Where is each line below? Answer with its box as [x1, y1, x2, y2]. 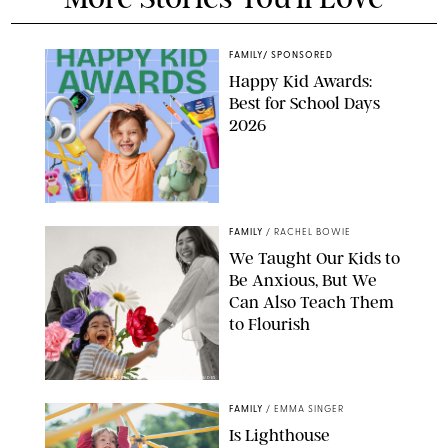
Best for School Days [229, 93, 380, 114]
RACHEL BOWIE [274, 228, 351, 238]
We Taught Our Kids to [229, 248, 400, 269]
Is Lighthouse [229, 425, 330, 446]
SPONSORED [271, 51, 333, 61]
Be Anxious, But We [229, 270, 377, 291]
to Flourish [229, 314, 310, 335]
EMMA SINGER [274, 405, 344, 415]
